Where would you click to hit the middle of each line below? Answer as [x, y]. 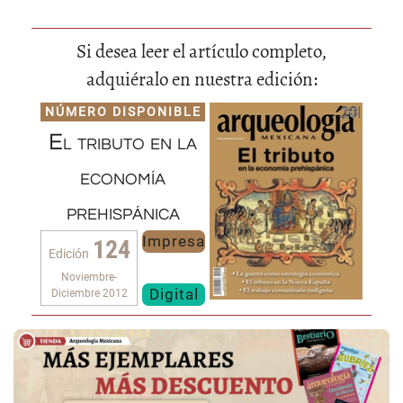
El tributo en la [123, 142]
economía [123, 177]
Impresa [174, 241]
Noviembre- [89, 277]
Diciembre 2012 [89, 293]
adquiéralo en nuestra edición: [201, 79]
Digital [174, 294]
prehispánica [123, 212]
